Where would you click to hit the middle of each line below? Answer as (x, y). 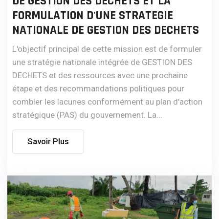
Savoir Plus (48, 141)
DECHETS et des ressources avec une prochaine (100, 75)
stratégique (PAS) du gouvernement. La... (87, 115)
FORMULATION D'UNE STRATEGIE (93, 15)
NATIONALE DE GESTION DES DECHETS (106, 30)
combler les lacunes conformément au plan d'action (107, 101)
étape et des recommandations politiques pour (98, 88)
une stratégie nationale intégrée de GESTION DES (102, 62)
